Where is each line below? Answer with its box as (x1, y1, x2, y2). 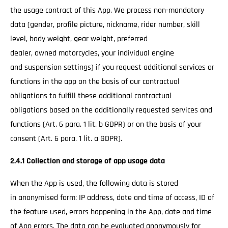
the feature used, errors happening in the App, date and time (10, 207, 212, 217)
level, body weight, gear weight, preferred (10, 34, 148, 44)
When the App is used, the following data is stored (10, 178, 178, 189)
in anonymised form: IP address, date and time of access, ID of (10, 192, 214, 203)
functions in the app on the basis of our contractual (10, 76, 180, 87)
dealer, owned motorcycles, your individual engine (10, 48, 174, 59)
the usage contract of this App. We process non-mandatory (10, 5, 204, 16)
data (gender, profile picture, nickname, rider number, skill (10, 19, 200, 30)
